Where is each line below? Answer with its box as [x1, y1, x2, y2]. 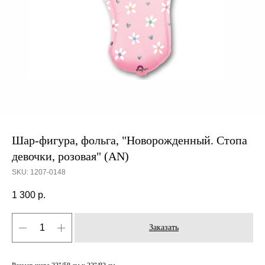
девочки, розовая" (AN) [12, 150, 129, 163]
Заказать [149, 223, 179, 232]
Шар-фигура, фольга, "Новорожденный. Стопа [12, 134, 247, 147]
